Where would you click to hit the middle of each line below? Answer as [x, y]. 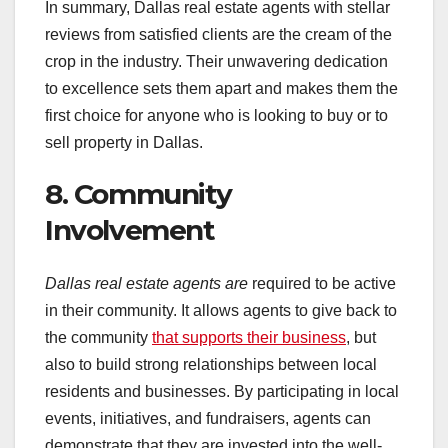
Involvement [130, 229]
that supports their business [249, 338]
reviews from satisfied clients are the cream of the [218, 34]
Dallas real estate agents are [146, 284]
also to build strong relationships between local [211, 365]
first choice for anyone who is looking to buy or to [216, 115]
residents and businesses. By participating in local [222, 392]
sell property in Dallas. [124, 142]
